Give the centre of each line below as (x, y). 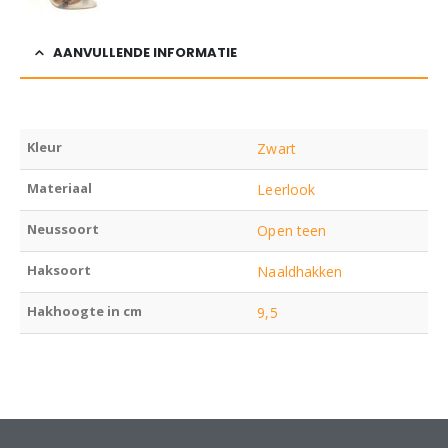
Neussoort (63, 229)
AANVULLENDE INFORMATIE (145, 52)
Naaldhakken (300, 271)
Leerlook (286, 189)
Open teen (292, 230)
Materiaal (60, 188)
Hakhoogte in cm (85, 311)
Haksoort (59, 270)
